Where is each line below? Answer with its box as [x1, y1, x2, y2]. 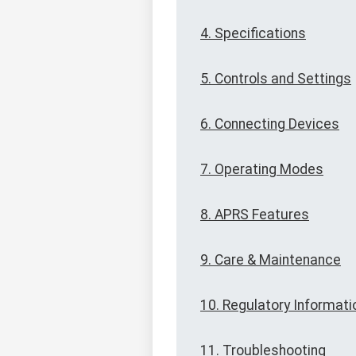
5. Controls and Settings [200, 71, 351, 87]
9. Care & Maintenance [200, 252, 341, 269]
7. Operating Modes [200, 161, 323, 178]
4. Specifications [200, 25, 306, 42]
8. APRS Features [200, 207, 309, 223]
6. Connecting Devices [200, 116, 339, 133]
